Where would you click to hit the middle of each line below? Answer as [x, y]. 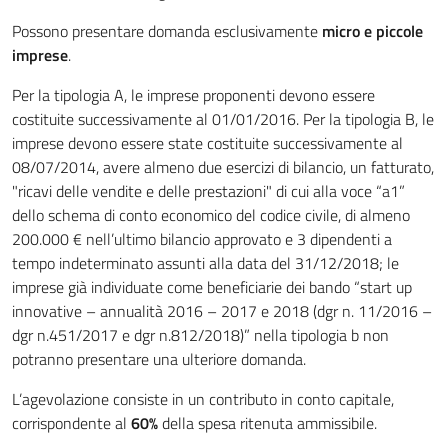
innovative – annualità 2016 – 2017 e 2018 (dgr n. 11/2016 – [222, 311]
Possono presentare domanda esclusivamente [167, 31]
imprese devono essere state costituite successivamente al [207, 143]
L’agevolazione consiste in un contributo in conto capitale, [203, 399]
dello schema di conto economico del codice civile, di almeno [211, 215]
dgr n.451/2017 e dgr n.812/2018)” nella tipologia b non [200, 335]
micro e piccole [372, 31]
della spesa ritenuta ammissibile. [267, 423]
